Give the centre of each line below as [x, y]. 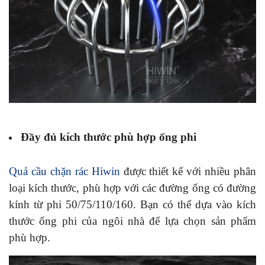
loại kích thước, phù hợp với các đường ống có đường [132, 188]
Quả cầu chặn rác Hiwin [64, 171]
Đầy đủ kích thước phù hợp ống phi [109, 137]
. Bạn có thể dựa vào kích [195, 204]
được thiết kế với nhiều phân [188, 171]
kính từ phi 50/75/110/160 [71, 204]
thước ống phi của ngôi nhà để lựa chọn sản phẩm [132, 221]
